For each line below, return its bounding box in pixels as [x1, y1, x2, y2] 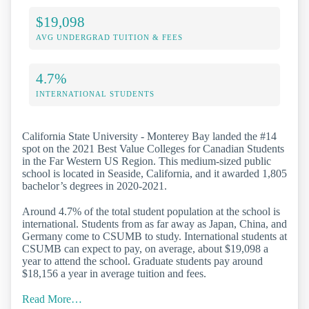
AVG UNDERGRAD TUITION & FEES [36, 33, 183, 42]
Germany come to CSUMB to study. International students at [22, 230, 287, 243]
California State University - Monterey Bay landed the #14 [22, 130, 277, 143]
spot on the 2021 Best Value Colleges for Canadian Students [22, 143, 284, 155]
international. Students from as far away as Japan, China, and [22, 218, 287, 230]
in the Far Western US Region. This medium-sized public [22, 155, 271, 168]
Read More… [22, 293, 82, 306]
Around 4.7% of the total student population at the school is [22, 206, 280, 218]
